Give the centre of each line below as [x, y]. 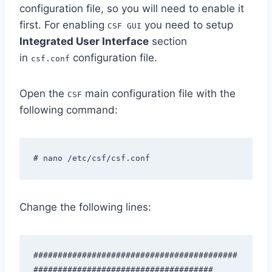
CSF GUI [124, 26]
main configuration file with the [159, 94]
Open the [43, 94]
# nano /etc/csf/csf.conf [91, 158]
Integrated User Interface [84, 42]
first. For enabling [63, 25]
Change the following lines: [85, 207]
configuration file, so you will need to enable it [132, 9]
